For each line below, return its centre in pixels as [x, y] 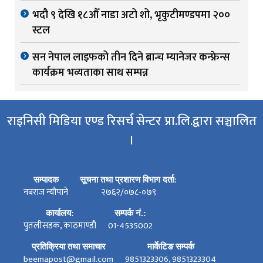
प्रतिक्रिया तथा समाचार [68, 247]
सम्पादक [46, 180]
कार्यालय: [60, 213]
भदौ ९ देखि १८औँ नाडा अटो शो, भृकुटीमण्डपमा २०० [131, 16]
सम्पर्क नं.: [130, 213]
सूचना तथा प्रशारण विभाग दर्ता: [128, 180]
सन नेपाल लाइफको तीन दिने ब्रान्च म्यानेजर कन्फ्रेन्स [131, 58]
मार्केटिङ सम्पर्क [171, 247]
